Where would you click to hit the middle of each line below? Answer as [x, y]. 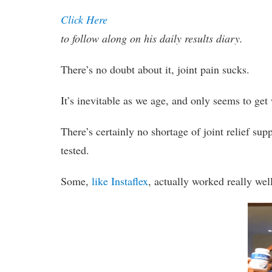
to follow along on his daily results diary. [152, 39]
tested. [75, 150]
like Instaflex [120, 181]
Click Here [84, 20]
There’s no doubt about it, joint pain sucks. [155, 70]
